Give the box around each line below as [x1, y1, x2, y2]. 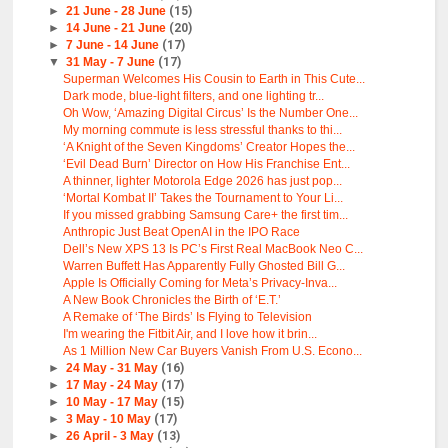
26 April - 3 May [65, 429, 157, 444]
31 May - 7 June [65, 55, 158, 70]
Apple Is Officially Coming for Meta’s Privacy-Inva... [63, 276, 338, 291]
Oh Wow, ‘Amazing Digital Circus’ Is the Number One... [63, 106, 359, 121]
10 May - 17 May [65, 395, 161, 410]
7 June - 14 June [65, 38, 162, 53]
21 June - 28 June [65, 4, 169, 19]
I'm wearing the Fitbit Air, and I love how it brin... [63, 327, 318, 342]
